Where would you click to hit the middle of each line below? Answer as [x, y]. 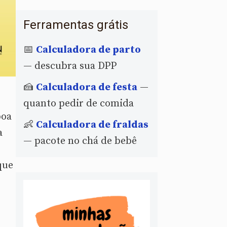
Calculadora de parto [88, 50]
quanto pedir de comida [79, 103]
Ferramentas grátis [76, 25]
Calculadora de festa [87, 87]
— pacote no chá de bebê [80, 141]
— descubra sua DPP [70, 66]
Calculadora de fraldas [92, 125]
